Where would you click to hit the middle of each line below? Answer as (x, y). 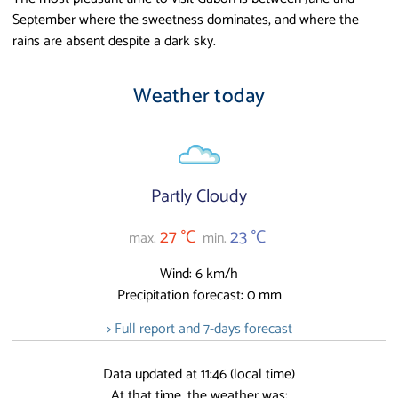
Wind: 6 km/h (199, 275)
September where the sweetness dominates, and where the (186, 20)
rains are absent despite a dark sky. (114, 41)
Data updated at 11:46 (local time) (199, 374)
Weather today (199, 96)
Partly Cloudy (199, 196)
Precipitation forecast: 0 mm (199, 296)
